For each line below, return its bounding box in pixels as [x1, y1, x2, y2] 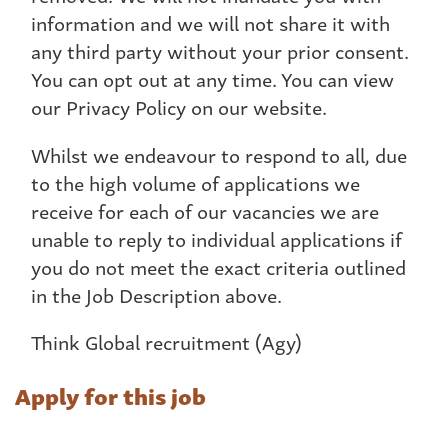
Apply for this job [15, 376, 206, 413]
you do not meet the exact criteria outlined [31, 250, 406, 282]
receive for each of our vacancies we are [31, 194, 379, 226]
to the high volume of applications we [31, 166, 360, 198]
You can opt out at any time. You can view [31, 63, 394, 95]
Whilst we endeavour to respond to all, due [31, 138, 407, 170]
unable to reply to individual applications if [31, 222, 402, 254]
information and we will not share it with [31, 7, 390, 39]
